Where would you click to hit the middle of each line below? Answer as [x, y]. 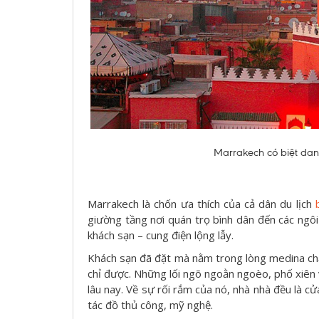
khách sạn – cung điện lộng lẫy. [161, 235]
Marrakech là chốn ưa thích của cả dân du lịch [202, 203]
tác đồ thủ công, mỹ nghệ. [152, 304]
